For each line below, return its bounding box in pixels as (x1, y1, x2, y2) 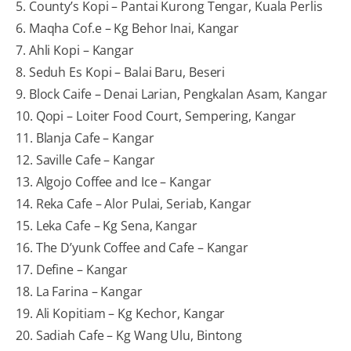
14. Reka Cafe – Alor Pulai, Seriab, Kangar (16, 194, 251, 212)
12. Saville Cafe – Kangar (16, 150, 155, 168)
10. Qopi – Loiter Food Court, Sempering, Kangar (16, 107, 297, 125)
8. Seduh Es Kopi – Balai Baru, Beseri (16, 63, 226, 81)
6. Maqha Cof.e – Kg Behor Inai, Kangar (16, 19, 240, 37)
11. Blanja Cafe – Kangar (16, 128, 154, 147)
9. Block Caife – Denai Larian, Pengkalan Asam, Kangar (16, 85, 327, 103)
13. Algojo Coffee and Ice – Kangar (16, 172, 212, 190)
